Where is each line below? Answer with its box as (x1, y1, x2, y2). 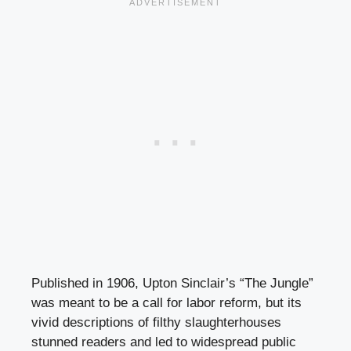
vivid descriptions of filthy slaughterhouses (31, 315, 281, 331)
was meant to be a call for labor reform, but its (31, 295, 302, 311)
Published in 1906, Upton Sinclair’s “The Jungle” (31, 276, 313, 291)
